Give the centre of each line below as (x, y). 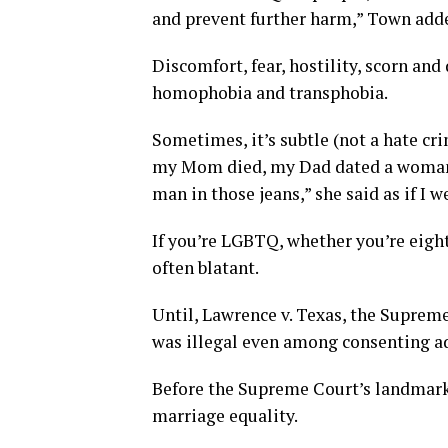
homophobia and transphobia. (270, 92)
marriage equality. (225, 415)
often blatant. (205, 267)
